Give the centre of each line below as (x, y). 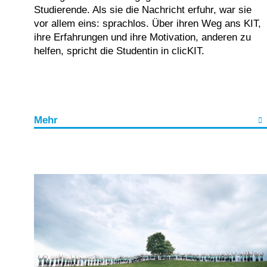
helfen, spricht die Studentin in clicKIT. (119, 51)
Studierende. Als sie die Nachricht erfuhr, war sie (143, 10)
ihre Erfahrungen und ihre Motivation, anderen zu (142, 37)
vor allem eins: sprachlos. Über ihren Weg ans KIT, (148, 23)
